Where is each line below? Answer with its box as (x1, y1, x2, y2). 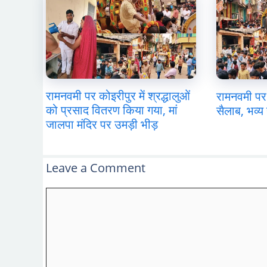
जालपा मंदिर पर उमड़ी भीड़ (46, 116, 158, 132)
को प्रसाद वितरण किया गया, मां (46, 101, 178, 118)
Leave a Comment (46, 159, 145, 176)
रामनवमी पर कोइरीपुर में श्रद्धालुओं (46, 87, 190, 104)
